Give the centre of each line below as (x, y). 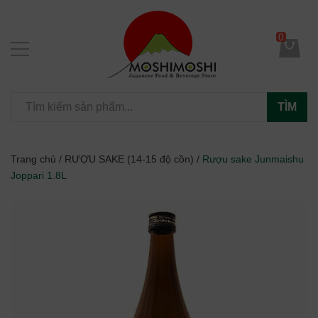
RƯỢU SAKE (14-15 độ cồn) (129, 159)
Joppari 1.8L (39, 175)
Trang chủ (33, 159)
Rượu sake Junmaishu (253, 159)
